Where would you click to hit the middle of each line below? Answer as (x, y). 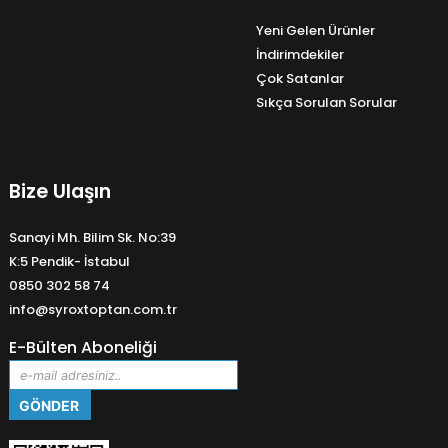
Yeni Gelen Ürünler (315, 30)
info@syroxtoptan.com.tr (93, 310)
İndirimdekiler (300, 54)
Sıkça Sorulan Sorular (326, 102)
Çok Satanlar (300, 78)
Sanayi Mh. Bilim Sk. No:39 (92, 238)
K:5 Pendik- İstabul (69, 262)
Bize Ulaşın (60, 191)
